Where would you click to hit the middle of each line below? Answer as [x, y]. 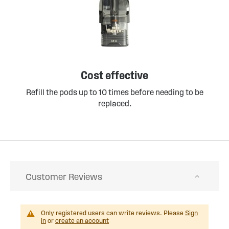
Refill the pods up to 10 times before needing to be [114, 93]
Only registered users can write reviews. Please [113, 213]
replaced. [114, 104]
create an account [82, 221]
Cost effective [114, 75]
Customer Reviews [64, 177]
